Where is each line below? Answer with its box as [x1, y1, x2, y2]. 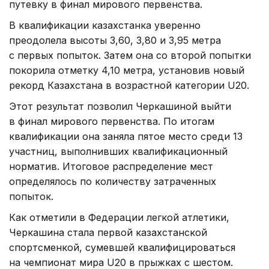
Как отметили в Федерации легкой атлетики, [9, 211, 229, 224]
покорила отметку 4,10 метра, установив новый [9, 64, 244, 77]
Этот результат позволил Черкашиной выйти [9, 100, 231, 113]
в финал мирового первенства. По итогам [9, 115, 214, 128]
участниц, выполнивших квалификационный [9, 145, 228, 158]
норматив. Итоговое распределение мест [9, 160, 213, 173]
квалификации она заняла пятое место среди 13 [9, 130, 243, 143]
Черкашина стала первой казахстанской [9, 226, 207, 239]
